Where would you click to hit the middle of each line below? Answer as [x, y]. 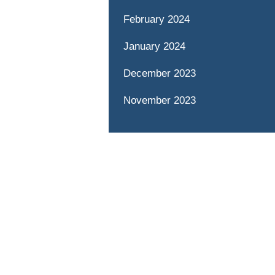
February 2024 [156, 19]
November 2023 [159, 100]
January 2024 [154, 46]
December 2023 [159, 73]
